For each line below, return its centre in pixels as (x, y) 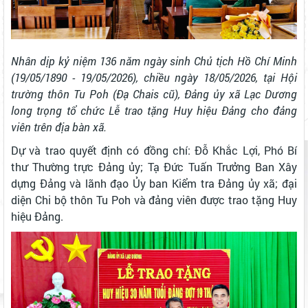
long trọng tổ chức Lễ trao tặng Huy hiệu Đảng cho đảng (154, 110)
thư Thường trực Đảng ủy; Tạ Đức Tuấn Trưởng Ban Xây (154, 166)
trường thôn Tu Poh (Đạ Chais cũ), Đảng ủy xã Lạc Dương (154, 93)
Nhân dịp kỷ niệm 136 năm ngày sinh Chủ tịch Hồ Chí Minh (154, 60)
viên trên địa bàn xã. (59, 126)
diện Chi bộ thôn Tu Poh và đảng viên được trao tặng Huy (154, 199)
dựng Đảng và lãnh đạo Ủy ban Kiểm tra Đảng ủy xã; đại (154, 183)
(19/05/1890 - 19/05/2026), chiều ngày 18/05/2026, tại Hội (154, 77)
